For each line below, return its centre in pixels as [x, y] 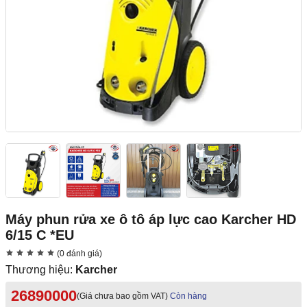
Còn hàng [188, 296]
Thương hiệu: [40, 270]
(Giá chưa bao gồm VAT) [122, 296]
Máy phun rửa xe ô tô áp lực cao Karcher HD [151, 220]
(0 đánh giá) [78, 254]
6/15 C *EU [40, 235]
